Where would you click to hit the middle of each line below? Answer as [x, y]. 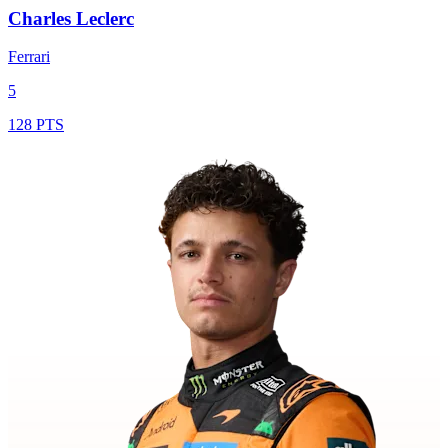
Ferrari [29, 57]
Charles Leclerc [71, 18]
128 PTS [36, 125]
